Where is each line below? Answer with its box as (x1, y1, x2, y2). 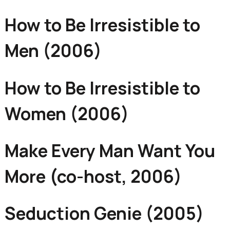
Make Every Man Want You (4, 139, 215, 163)
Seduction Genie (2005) (4, 201, 204, 225)
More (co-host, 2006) (4, 164, 182, 188)
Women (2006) (4, 101, 129, 125)
